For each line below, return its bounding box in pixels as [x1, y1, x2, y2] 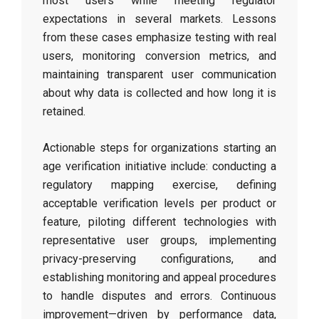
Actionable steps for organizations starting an [43, 141, 276, 155]
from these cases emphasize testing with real [43, 31, 276, 44]
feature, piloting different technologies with [43, 215, 276, 229]
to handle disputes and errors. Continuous [43, 289, 276, 303]
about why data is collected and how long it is [43, 86, 276, 100]
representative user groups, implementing [43, 234, 276, 247]
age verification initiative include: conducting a [43, 159, 276, 173]
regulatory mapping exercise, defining [43, 178, 276, 192]
